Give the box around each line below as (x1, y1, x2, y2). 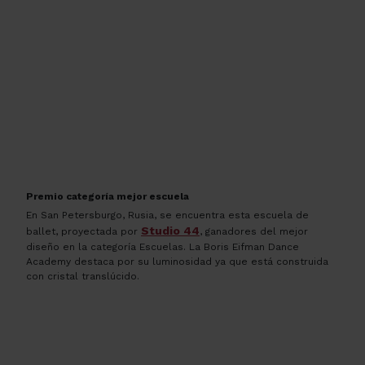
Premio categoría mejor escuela (26, 191, 189, 203)
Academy (26, 255, 71, 267)
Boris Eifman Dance (204, 240, 299, 253)
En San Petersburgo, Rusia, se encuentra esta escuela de (26, 209, 309, 221)
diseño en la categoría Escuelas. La (26, 240, 204, 253)
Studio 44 (141, 223, 200, 237)
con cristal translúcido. (26, 270, 139, 282)
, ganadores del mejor (200, 225, 308, 237)
